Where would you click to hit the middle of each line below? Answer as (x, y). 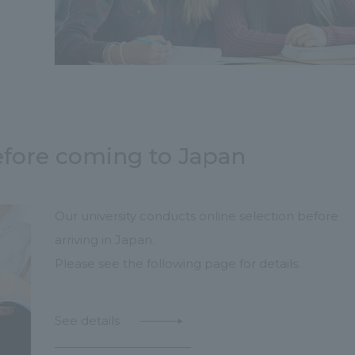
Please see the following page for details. (177, 263)
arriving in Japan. (105, 240)
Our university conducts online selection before (197, 216)
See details (87, 321)
